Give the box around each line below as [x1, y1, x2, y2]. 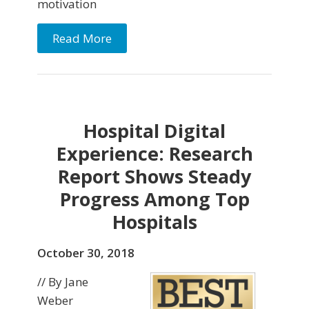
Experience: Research [56, 141, 253, 167]
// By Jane [37, 274, 88, 290]
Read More [52, 30, 112, 47]
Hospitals [112, 209, 197, 235]
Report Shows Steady [58, 163, 251, 190]
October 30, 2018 [37, 245, 134, 261]
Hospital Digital [83, 118, 226, 144]
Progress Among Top [59, 186, 250, 212]
